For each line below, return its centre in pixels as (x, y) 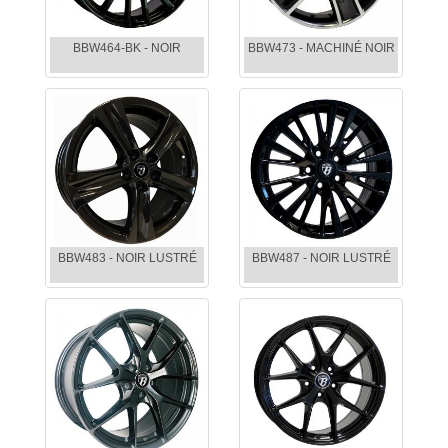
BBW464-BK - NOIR (127, 48)
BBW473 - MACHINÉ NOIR (321, 48)
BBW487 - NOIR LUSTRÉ (321, 258)
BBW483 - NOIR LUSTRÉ (127, 258)
